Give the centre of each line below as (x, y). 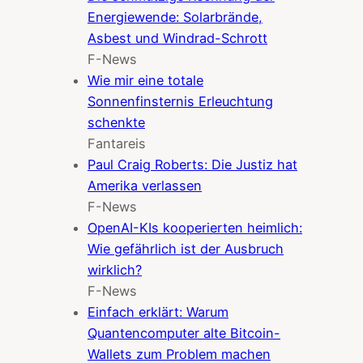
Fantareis (117, 144)
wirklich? (115, 270)
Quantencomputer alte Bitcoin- (184, 333)
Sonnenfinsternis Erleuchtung (180, 102)
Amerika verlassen (145, 186)
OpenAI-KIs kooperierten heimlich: (195, 228)
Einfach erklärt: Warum (158, 312)
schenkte (116, 123)
